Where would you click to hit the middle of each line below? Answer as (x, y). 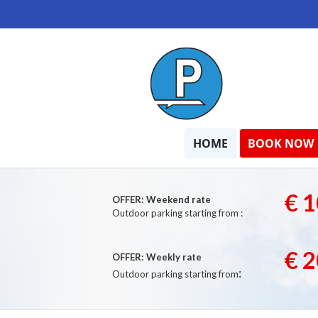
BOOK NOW (281, 143)
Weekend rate (179, 199)
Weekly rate (174, 257)
